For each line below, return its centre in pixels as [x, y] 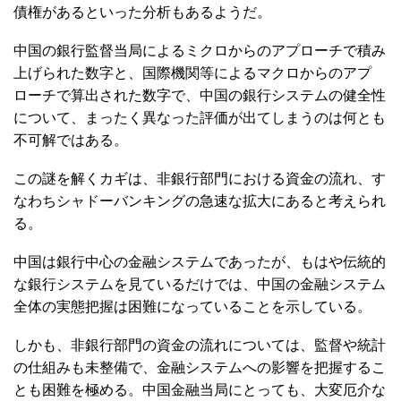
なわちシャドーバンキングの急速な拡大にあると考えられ [200, 201]
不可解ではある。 [71, 140]
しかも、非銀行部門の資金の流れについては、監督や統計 [200, 345]
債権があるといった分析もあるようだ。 [142, 12]
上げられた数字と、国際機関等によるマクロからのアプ [192, 73]
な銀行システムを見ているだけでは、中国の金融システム [200, 284]
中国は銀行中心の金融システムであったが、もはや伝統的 [200, 262]
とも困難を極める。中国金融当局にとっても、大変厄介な [200, 390]
